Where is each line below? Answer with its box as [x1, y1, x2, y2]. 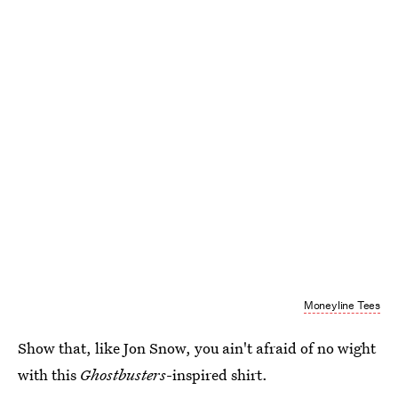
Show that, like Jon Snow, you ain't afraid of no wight [18, 338, 376, 358]
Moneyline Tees [303, 298, 380, 313]
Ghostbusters [80, 364, 166, 385]
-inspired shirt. [166, 364, 267, 385]
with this [18, 364, 80, 385]
